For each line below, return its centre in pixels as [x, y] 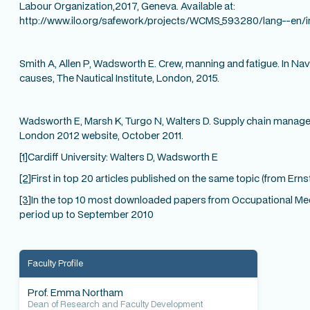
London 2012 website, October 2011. [101, 135]
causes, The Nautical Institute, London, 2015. [119, 77]
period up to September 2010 [86, 214]
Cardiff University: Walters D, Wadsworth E [123, 156]
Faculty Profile [55, 263]
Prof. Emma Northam [75, 292]
